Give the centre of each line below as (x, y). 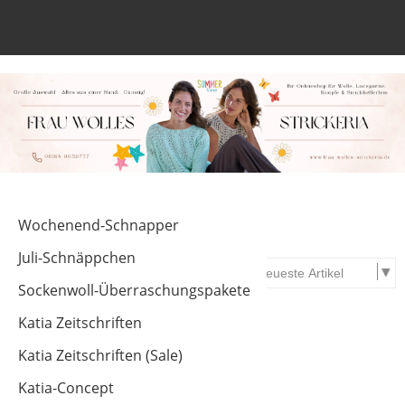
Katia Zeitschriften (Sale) (100, 355)
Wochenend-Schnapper (99, 225)
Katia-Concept (66, 387)
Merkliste (327, 32)
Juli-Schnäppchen (77, 257)
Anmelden (298, 32)
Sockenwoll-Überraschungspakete (134, 290)
